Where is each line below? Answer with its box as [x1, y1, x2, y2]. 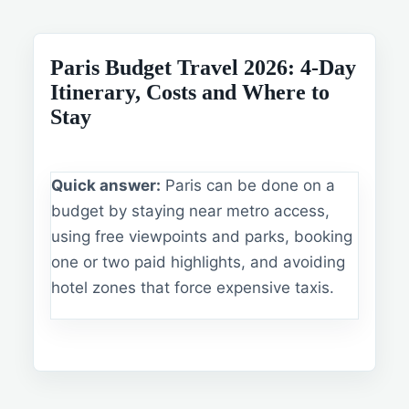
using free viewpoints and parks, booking [51, 227, 352, 246]
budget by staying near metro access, [51, 202, 330, 220]
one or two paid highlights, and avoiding [51, 253, 345, 271]
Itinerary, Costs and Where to [50, 80, 330, 104]
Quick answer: [51, 176, 161, 194]
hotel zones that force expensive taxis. [51, 278, 334, 297]
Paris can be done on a [161, 176, 335, 194]
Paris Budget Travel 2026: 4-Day [50, 56, 356, 79]
